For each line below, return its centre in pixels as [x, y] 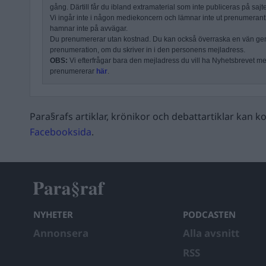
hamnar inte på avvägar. [89, 28]
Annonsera [61, 233]
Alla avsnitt [211, 233]
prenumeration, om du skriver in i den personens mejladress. [148, 50]
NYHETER [53, 214]
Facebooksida [61, 132]
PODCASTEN [209, 214]
